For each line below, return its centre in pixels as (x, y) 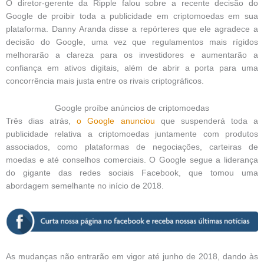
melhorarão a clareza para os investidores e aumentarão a (132, 55)
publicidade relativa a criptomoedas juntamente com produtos (132, 134)
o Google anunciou (116, 121)
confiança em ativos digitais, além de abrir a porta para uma (132, 68)
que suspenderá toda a (207, 121)
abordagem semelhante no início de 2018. (85, 186)
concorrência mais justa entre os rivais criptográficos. (105, 81)
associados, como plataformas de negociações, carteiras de (132, 147)
